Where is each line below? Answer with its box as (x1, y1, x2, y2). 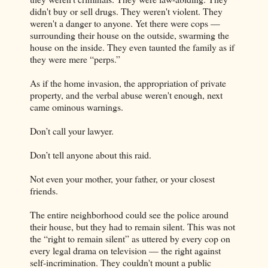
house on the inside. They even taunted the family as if (30, 41, 234, 54)
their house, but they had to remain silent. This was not (30, 220, 235, 233)
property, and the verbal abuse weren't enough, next (30, 89, 223, 102)
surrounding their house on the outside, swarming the (30, 29, 229, 42)
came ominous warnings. (30, 100, 123, 114)
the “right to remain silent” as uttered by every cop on (30, 232, 230, 245)
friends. (30, 184, 58, 197)
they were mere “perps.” (30, 53, 120, 66)
